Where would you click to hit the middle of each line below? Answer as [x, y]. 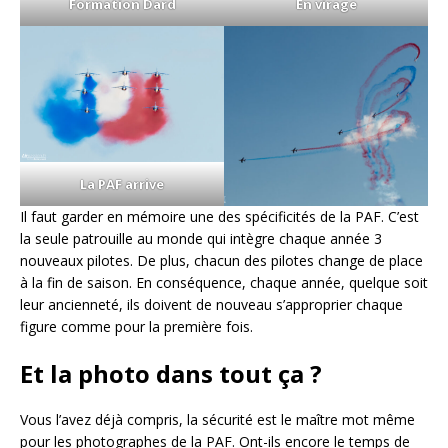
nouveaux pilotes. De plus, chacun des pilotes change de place [221, 261]
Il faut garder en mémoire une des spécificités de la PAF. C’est [219, 217]
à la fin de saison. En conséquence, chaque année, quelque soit [224, 283]
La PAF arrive [122, 184]
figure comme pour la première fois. [136, 327]
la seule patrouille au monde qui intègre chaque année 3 [201, 239]
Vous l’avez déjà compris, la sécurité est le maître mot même [217, 420]
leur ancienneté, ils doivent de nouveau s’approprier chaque [211, 305]
